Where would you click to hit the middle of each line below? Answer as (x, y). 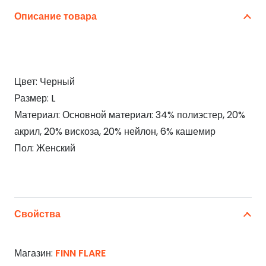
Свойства (37, 214)
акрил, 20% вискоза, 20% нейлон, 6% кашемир (115, 132)
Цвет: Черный (45, 82)
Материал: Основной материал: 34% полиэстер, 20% (130, 115)
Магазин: (35, 254)
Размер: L (35, 99)
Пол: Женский (45, 148)
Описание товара (56, 17)
